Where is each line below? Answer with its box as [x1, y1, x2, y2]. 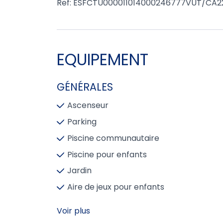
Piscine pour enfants [67, 148, 147, 160]
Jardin [67, 165, 92, 177]
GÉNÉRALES [57, 80, 113, 94]
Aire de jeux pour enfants [67, 181, 164, 193]
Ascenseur [67, 100, 109, 111]
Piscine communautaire [67, 132, 159, 144]
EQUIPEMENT [57, 48, 148, 71]
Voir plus [57, 205, 90, 217]
